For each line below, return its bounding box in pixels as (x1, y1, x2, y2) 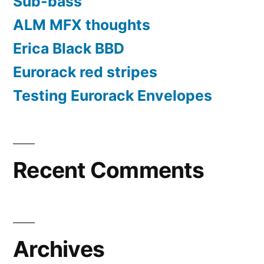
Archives (13, 236, 105, 263)
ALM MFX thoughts (13, 16, 150, 34)
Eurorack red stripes (13, 63, 157, 81)
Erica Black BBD (13, 39, 124, 58)
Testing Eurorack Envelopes (13, 87, 212, 105)
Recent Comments (13, 157, 204, 184)
